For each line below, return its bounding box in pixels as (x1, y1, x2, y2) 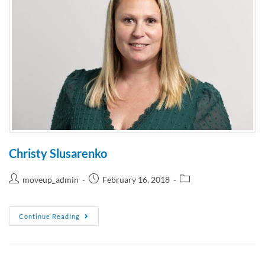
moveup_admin (22, 174, 79, 185)
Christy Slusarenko (9, 146, 107, 160)
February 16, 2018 (102, 174, 170, 185)
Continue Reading (19, 212, 80, 220)
